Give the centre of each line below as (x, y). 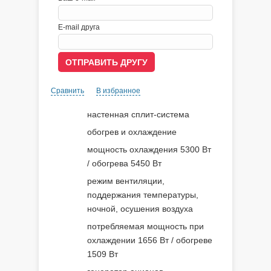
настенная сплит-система (138, 114)
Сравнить (67, 91)
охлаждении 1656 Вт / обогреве (150, 240)
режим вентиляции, (126, 181)
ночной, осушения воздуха (140, 209)
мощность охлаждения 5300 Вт (149, 149)
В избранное (118, 91)
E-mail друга (79, 27)
